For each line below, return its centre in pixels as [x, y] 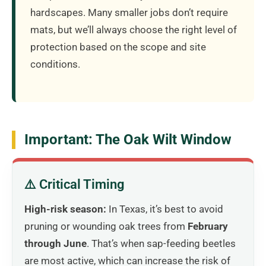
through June [56, 243]
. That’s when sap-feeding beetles [161, 243]
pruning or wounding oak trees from [106, 226]
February [208, 226]
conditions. [55, 64]
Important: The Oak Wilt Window [128, 139]
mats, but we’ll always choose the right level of [134, 29]
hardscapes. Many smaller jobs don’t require [129, 12]
